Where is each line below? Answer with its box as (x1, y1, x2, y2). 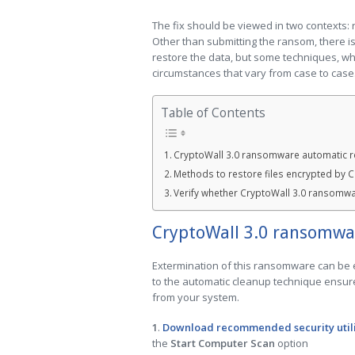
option (275, 336, 308, 350)
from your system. (152, 290, 239, 304)
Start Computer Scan (170, 336, 275, 350)
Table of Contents (161, 104, 265, 121)
